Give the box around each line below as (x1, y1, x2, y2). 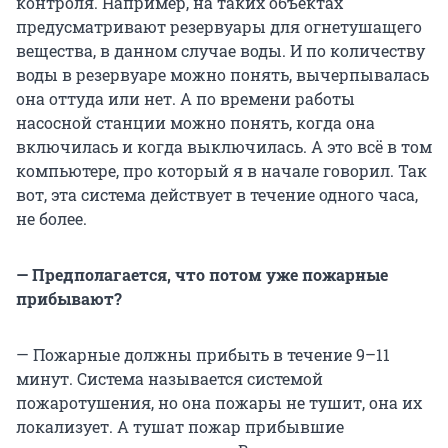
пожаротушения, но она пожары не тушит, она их (16, 392, 422, 414)
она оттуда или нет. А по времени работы (16, 88, 355, 110)
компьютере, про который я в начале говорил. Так (16, 160, 427, 182)
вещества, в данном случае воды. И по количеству (16, 40, 425, 62)
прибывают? (16, 288, 122, 310)
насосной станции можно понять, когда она (16, 112, 375, 134)
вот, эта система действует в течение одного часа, (16, 184, 418, 206)
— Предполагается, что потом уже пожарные (16, 264, 388, 286)
